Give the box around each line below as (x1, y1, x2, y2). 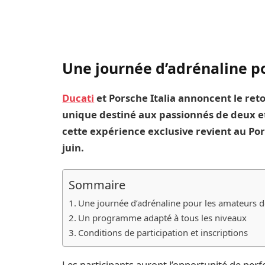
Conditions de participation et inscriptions (78, 227, 248, 239)
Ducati (62, 91, 95, 105)
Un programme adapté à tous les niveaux (78, 212, 247, 224)
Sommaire (69, 176, 126, 193)
